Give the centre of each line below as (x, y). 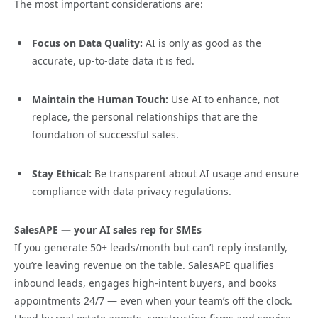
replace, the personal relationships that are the (145, 117)
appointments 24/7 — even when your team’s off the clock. (153, 301)
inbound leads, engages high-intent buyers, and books (146, 283)
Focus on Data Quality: (87, 43)
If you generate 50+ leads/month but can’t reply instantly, (151, 248)
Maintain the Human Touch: (100, 99)
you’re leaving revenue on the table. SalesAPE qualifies (144, 265)
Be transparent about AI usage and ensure (195, 173)
